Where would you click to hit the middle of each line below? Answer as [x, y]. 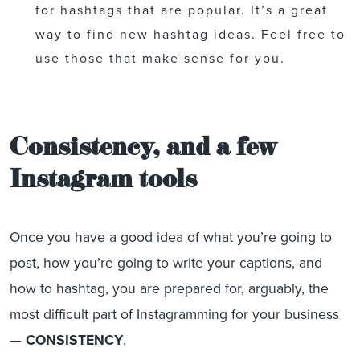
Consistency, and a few [143, 151]
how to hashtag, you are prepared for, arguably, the [169, 288]
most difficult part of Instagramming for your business [174, 314]
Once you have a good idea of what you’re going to [171, 237]
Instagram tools [103, 183]
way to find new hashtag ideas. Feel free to [190, 34]
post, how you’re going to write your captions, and [166, 263]
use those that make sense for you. [160, 58]
